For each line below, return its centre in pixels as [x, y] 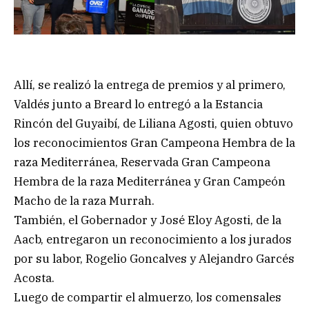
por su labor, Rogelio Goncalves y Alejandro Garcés [154, 259]
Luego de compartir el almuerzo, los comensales [148, 298]
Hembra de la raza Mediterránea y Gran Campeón [150, 182]
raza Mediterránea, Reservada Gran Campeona [142, 162]
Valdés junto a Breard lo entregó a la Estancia [138, 104]
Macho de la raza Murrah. [84, 201]
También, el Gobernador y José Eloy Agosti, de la [148, 220]
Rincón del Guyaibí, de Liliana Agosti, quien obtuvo [153, 124]
